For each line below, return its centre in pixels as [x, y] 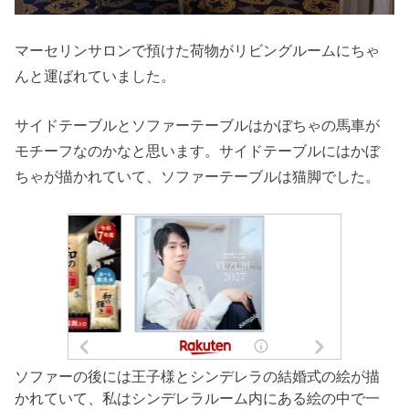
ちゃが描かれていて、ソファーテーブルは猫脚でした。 [198, 177]
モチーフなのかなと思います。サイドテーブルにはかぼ [198, 151]
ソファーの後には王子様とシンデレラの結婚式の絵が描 [198, 376]
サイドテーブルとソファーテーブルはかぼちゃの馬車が [198, 126]
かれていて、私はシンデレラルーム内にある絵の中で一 [198, 398]
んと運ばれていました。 [95, 75]
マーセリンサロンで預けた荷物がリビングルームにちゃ [198, 50]
